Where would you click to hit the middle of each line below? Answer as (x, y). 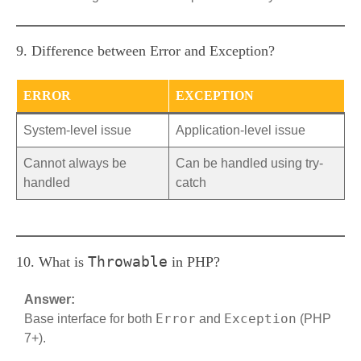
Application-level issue (241, 130)
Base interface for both (90, 319)
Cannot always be (75, 163)
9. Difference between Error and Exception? (145, 51)
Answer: (50, 299)
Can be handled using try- (249, 163)
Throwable (128, 261)
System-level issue (77, 130)
